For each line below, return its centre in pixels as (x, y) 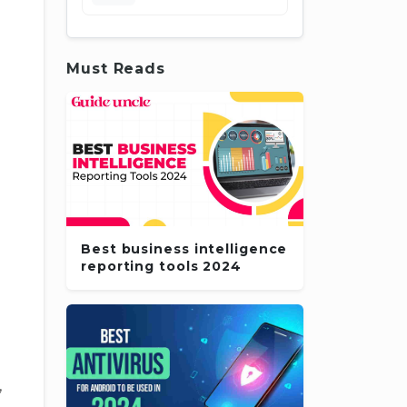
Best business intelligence (184, 248)
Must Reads (116, 69)
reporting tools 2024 (161, 266)
